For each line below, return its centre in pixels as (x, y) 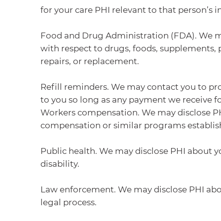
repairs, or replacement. (90, 61)
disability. (60, 164)
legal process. (69, 202)
